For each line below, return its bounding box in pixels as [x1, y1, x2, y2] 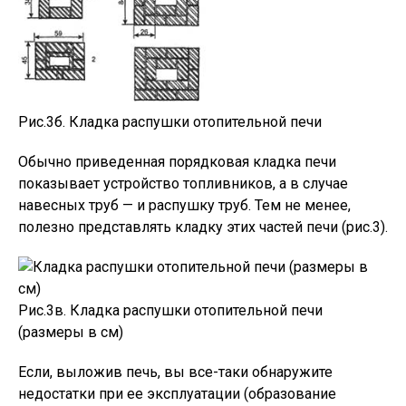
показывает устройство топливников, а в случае [18, 175, 348, 193]
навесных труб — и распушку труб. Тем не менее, [18, 197, 351, 215]
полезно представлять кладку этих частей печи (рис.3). [18, 218, 388, 237]
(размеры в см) [18, 324, 123, 342]
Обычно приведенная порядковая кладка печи [18, 153, 336, 171]
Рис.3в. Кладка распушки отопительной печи [18, 302, 323, 320]
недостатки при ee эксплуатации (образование [18, 385, 336, 403]
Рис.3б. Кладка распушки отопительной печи [18, 113, 322, 131]
